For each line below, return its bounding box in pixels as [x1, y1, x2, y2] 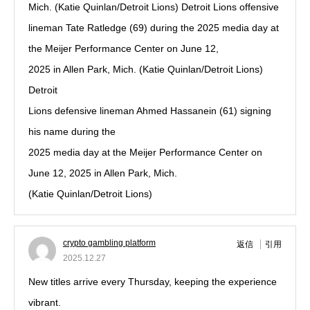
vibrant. [28, 297, 61, 308]
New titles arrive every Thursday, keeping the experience [28, 276, 277, 287]
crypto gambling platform [63, 238, 156, 248]
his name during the [28, 126, 116, 137]
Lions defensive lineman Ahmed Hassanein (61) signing [28, 105, 271, 116]
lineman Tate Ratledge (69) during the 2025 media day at [28, 22, 279, 33]
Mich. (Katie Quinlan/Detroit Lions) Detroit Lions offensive [28, 1, 279, 12]
